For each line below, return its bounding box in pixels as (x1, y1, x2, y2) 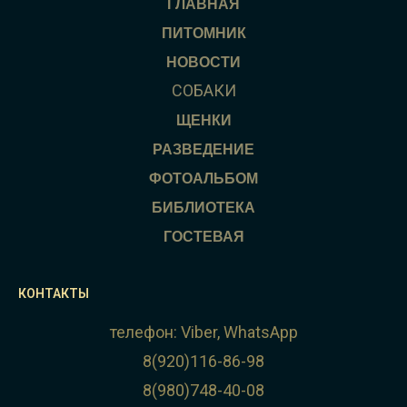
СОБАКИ (171, 81, 236, 100)
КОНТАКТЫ (18, 286, 89, 301)
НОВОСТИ (166, 55, 241, 70)
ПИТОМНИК (161, 25, 246, 41)
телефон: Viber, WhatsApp (109, 323, 298, 342)
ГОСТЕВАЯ (163, 229, 244, 244)
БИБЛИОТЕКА (152, 200, 255, 215)
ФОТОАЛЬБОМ (149, 171, 258, 186)
